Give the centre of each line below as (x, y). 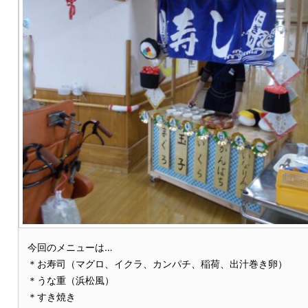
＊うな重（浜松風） (70, 280)
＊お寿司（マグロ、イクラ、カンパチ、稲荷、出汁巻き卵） (157, 264)
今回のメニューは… (70, 247)
